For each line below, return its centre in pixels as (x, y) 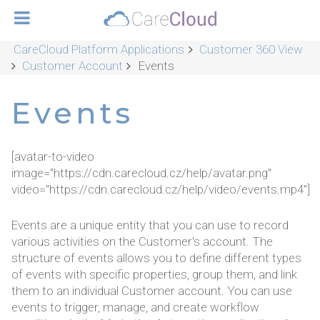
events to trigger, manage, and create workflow (135, 307)
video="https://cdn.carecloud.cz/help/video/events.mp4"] (161, 190)
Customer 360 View (251, 49)
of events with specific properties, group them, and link (154, 275)
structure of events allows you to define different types (156, 258)
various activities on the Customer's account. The (142, 242)
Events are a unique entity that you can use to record (150, 225)
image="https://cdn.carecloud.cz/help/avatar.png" (141, 173)
